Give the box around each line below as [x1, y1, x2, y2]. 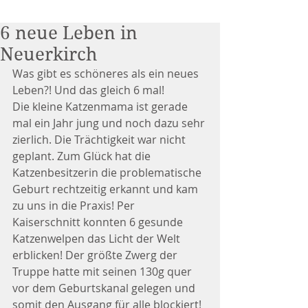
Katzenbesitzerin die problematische [12, 165, 204, 180]
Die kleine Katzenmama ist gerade [12, 99, 190, 114]
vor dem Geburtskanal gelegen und [12, 280, 198, 296]
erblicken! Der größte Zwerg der [12, 247, 180, 263]
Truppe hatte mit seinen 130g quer [12, 264, 195, 279]
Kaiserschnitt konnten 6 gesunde [12, 214, 186, 230]
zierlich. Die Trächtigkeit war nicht [12, 132, 188, 147]
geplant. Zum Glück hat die [12, 148, 153, 164]
